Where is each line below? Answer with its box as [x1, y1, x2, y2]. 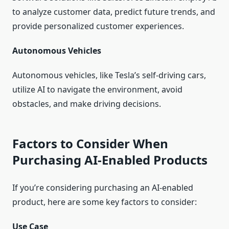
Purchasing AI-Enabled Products [12, 151, 208, 169]
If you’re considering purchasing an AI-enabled [12, 182, 193, 194]
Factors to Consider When [12, 135, 168, 152]
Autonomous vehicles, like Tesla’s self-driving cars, [12, 70, 206, 81]
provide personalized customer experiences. [12, 20, 184, 32]
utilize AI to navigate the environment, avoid [12, 84, 182, 96]
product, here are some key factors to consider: [12, 196, 197, 208]
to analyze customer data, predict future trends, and [12, 6, 215, 18]
